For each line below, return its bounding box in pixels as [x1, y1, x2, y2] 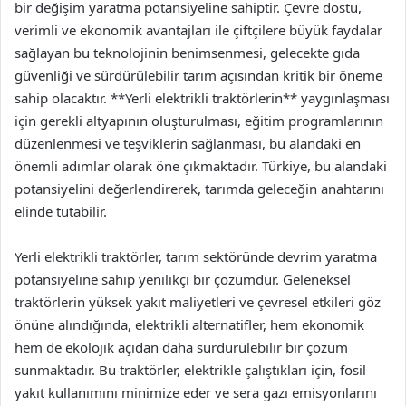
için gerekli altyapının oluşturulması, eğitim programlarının [14, 111, 383, 130]
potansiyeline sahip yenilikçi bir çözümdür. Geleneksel [14, 270, 351, 288]
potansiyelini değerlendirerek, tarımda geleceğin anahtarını [14, 179, 384, 198]
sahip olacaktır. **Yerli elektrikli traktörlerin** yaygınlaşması [14, 89, 390, 107]
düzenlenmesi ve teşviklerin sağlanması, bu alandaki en [14, 134, 361, 152]
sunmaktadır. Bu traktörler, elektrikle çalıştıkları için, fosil [14, 361, 366, 379]
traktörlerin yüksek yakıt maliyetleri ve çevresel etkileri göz [14, 293, 381, 311]
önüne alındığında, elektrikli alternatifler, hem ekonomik [14, 315, 364, 333]
